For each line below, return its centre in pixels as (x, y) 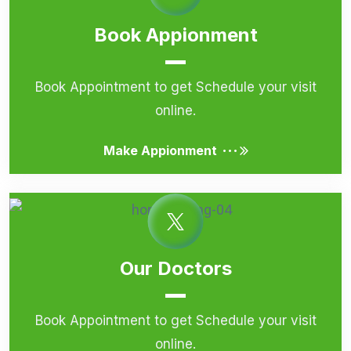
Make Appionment (160, 150)
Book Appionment (175, 34)
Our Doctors (175, 268)
